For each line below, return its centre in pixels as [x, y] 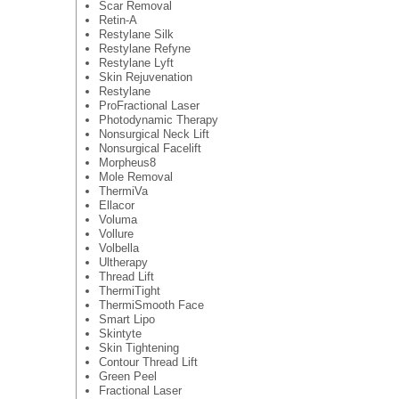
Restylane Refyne [144, 48]
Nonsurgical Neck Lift [154, 134]
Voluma [118, 219]
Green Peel [127, 376]
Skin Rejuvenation [145, 77]
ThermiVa [123, 191]
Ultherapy [123, 262]
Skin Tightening [138, 347]
